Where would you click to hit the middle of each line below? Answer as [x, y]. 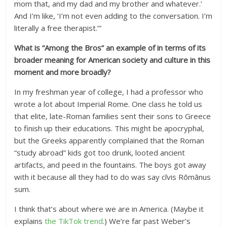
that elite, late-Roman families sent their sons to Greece [113, 116]
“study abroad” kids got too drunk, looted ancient [100, 153]
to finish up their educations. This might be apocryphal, [109, 128]
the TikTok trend [74, 221]
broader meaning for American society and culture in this [112, 60]
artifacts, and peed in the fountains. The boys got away [110, 165]
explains [30, 221]
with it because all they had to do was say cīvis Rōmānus [113, 177]
